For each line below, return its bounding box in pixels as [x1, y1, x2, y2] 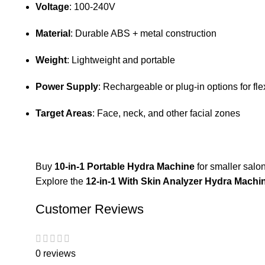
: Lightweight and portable [67, 55, 175, 66]
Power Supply [35, 82, 98, 92]
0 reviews [35, 248, 76, 258]
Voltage [35, 2, 69, 12]
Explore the [35, 176, 86, 187]
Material [35, 28, 70, 39]
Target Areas [35, 108, 92, 119]
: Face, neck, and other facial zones [92, 108, 240, 119]
